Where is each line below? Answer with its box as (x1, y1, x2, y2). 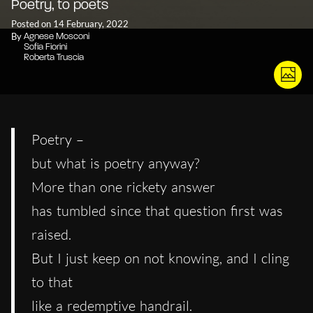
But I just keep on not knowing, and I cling (31, 249, 289, 267)
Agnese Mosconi (24, 31, 89, 41)
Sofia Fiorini (24, 42, 67, 52)
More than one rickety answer (31, 177, 215, 196)
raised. (31, 225, 71, 243)
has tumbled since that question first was (31, 201, 283, 219)
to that (31, 272, 73, 291)
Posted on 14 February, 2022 (11, 17, 129, 29)
